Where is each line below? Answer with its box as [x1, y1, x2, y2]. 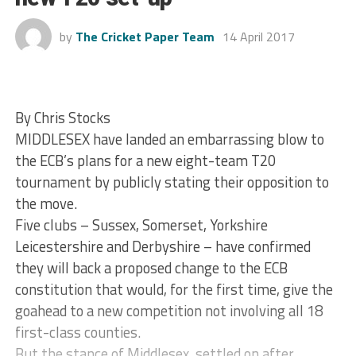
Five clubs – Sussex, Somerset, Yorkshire [14, 213, 268, 236]
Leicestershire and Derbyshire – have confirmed [14, 234, 311, 257]
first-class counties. [14, 320, 141, 343]
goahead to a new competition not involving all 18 [14, 299, 323, 322]
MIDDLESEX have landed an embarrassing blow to [14, 127, 324, 150]
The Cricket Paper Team [75, 26, 215, 46]
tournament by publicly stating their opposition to [14, 170, 329, 193]
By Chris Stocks [14, 106, 110, 129]
